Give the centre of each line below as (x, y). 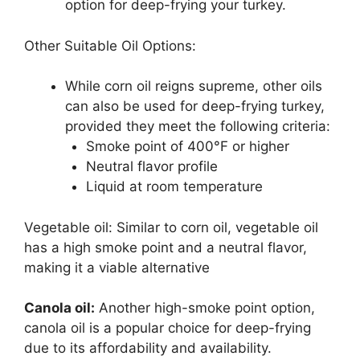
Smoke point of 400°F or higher (187, 147)
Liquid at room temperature (174, 187)
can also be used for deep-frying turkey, (195, 106)
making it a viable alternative (117, 267)
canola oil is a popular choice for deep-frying (168, 328)
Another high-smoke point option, (205, 308)
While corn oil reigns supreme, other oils (194, 86)
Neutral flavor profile (151, 167)
